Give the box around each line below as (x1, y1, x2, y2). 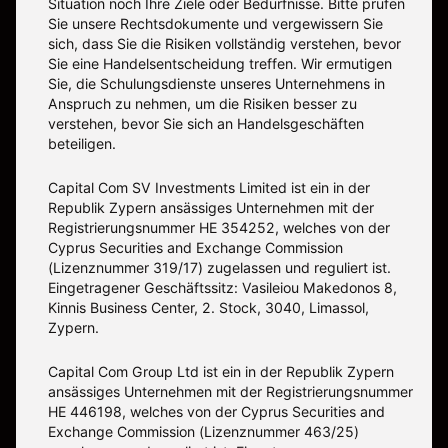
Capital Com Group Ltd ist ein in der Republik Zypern (48, 363, 394, 381)
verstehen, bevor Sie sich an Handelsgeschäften (48, 115, 364, 133)
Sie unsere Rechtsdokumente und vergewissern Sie (48, 15, 383, 33)
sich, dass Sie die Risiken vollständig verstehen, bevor (48, 35, 401, 53)
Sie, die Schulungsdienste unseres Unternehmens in (48, 75, 385, 93)
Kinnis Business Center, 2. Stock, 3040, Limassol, (48, 299, 369, 317)
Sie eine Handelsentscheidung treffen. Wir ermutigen (48, 55, 392, 73)
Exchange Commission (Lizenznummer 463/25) (48, 423, 359, 441)
